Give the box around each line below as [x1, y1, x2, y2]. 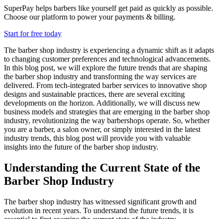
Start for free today [4, 29, 62, 38]
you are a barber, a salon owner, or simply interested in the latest [4, 125, 200, 134]
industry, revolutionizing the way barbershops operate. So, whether [4, 116, 210, 125]
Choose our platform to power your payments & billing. [4, 13, 175, 22]
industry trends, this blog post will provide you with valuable [4, 134, 191, 143]
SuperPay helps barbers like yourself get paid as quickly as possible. [4, 4, 213, 13]
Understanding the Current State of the [4, 161, 200, 175]
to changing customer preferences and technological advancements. [4, 55, 211, 64]
